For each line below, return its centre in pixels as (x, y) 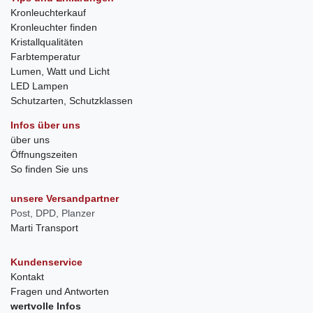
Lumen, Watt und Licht (60, 72)
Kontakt (27, 277)
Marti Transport (44, 228)
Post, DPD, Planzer (53, 213)
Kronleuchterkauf (48, 13)
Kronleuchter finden (54, 28)
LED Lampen (39, 86)
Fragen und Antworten (60, 292)
